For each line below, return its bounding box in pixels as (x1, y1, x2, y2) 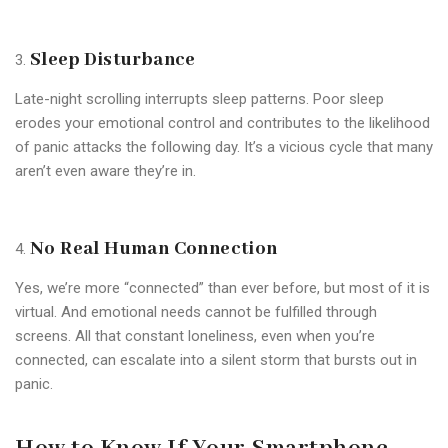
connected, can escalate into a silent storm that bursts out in (15, 350, 417, 369)
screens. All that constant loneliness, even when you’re (15, 326, 375, 345)
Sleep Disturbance (30, 47, 196, 72)
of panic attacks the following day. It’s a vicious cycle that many (15, 137, 433, 156)
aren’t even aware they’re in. (15, 161, 196, 180)
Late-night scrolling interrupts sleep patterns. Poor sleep (15, 89, 384, 108)
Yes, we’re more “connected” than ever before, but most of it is (15, 278, 430, 297)
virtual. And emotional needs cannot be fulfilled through (15, 302, 377, 321)
